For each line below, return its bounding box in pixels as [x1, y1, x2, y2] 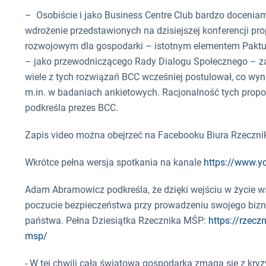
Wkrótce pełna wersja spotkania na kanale [25, 157, 204, 169]
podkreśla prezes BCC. [25, 102, 118, 114]
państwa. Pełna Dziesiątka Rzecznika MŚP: [25, 215, 208, 227]
